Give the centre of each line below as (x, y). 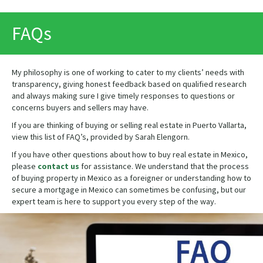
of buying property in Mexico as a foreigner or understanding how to (131, 178)
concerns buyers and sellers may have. (80, 108)
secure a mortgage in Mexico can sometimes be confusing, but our (129, 190)
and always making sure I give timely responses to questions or (123, 96)
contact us (58, 166)
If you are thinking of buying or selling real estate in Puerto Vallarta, (129, 125)
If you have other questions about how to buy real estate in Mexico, (130, 155)
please (25, 166)
